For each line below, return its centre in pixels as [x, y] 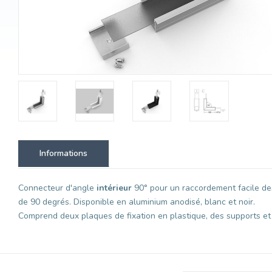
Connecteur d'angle [57, 188]
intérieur [114, 188]
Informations [63, 153]
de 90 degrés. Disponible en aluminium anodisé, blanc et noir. [137, 202]
